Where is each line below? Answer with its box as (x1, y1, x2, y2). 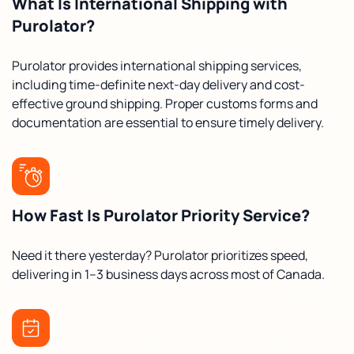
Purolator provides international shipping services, (12, 56, 302, 74)
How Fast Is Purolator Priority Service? (12, 204, 310, 226)
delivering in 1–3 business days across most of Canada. (12, 265, 325, 283)
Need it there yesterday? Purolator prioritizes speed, (12, 246, 308, 264)
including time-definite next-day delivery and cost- (12, 75, 305, 93)
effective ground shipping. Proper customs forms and (12, 94, 318, 112)
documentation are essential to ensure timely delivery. (12, 113, 324, 131)
